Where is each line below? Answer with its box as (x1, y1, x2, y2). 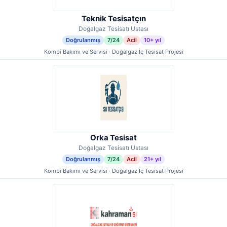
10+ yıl (144, 36, 161, 44)
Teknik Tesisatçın (81, 14, 146, 23)
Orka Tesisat (90, 133, 137, 142)
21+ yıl (144, 156, 161, 163)
